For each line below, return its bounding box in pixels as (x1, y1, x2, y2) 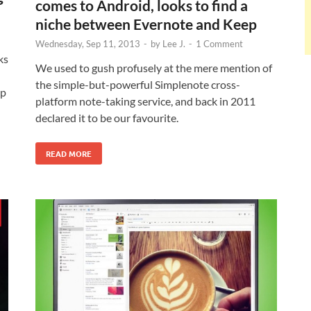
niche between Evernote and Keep (35, 15, 257, 33)
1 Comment (196, 38, 243, 50)
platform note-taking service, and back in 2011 (35, 94, 255, 108)
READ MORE (46, 148, 92, 160)
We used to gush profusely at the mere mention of (35, 61, 272, 75)
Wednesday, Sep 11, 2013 (35, 38, 140, 50)
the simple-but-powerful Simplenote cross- (35, 78, 240, 92)
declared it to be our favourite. (35, 111, 178, 125)
